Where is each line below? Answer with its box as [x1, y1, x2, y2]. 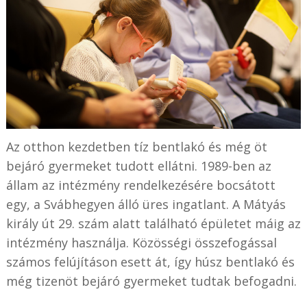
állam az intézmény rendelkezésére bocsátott [5, 176, 275, 193]
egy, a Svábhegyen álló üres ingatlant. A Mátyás [5, 195, 286, 212]
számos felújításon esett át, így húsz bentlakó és [5, 253, 295, 270]
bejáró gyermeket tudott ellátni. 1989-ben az [5, 157, 271, 174]
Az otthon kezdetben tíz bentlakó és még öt [5, 138, 267, 155]
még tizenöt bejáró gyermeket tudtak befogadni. [5, 272, 297, 289]
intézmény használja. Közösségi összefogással [5, 234, 277, 251]
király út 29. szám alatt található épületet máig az [5, 214, 301, 232]
